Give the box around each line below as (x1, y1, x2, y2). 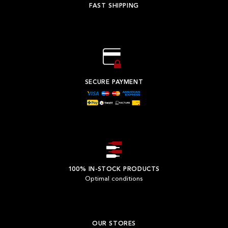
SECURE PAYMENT (84, 79, 144, 85)
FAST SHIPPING (89, 3, 139, 9)
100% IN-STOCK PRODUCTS (68, 166, 160, 173)
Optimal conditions (85, 176, 143, 183)
